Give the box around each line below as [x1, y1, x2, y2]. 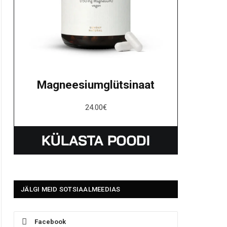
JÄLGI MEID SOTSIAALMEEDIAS [21, 185, 121, 194]
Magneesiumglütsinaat [37, 78, 155, 92]
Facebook [34, 218, 66, 226]
